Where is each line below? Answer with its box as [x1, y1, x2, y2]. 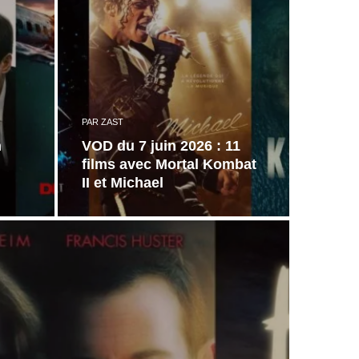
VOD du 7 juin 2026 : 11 [81, 138, 240, 154]
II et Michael [81, 175, 163, 191]
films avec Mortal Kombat [81, 156, 256, 172]
